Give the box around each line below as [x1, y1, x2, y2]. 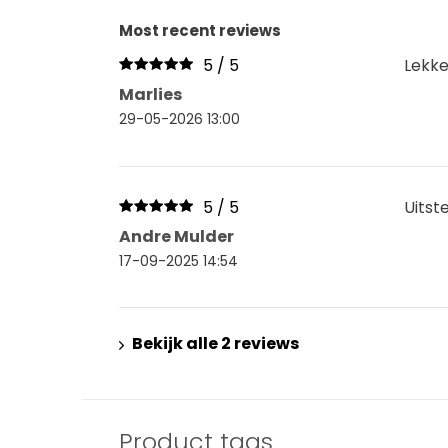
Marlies [119, 83, 182, 106]
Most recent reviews [119, 20, 281, 41]
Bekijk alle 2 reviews [132, 332, 299, 355]
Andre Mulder [119, 225, 234, 248]
